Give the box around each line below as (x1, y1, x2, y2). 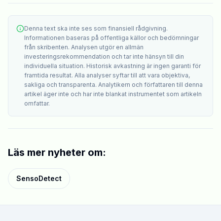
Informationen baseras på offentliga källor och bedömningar (24, 34, 199, 42)
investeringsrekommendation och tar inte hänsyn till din (24, 53, 184, 61)
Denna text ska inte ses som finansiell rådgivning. (24, 25, 168, 33)
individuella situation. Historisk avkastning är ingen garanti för (24, 62, 201, 70)
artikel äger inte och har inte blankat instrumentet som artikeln (24, 90, 202, 98)
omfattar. (24, 100, 50, 108)
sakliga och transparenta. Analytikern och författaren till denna (24, 81, 203, 89)
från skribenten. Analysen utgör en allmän (24, 43, 144, 51)
